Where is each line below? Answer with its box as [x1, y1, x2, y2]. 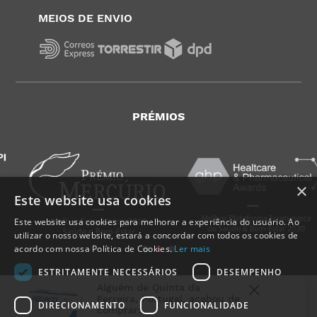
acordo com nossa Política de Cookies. [14, 243, 175, 255]
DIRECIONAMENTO [38, 299, 125, 311]
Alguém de [97, 282, 152, 293]
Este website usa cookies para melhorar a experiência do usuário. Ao [14, 216, 300, 228]
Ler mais [174, 243, 210, 255]
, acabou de [183, 293, 240, 304]
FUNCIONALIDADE [164, 299, 249, 311]
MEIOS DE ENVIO [38, 11, 133, 25]
